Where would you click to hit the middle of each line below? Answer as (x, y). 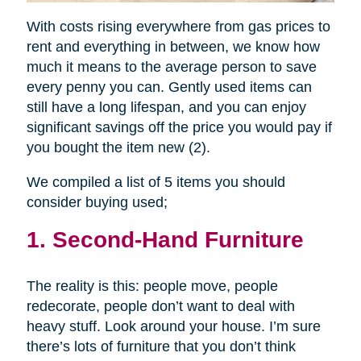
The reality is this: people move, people (152, 286)
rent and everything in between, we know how (173, 47)
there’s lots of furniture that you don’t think (161, 347)
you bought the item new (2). (118, 148)
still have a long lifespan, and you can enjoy (166, 108)
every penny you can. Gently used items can (169, 87)
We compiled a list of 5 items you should (156, 183)
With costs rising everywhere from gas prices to (178, 27)
